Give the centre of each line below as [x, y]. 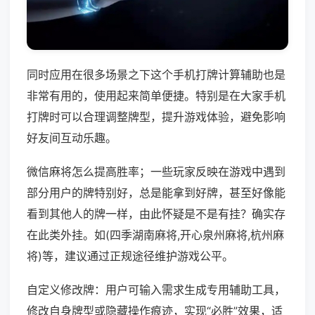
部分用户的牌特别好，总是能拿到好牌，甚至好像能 [156, 193]
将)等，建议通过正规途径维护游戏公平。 [130, 256]
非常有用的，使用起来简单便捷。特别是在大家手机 [156, 96]
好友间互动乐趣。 [72, 138]
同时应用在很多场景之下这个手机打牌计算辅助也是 [156, 75]
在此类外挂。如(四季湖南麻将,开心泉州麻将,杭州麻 [155, 235]
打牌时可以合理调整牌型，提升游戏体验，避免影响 [156, 117]
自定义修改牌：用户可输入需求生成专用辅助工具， [156, 290]
